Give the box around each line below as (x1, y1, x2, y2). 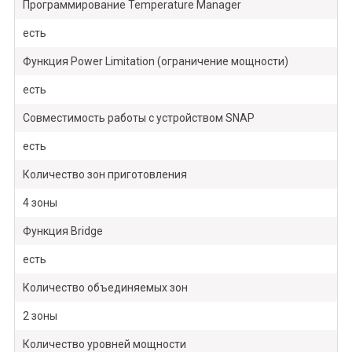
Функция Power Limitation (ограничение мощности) (22, 55, 288, 68)
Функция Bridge (22, 225, 103, 238)
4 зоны (22, 196, 57, 210)
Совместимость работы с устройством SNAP (22, 112, 255, 125)
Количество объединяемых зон (22, 281, 188, 295)
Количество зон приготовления (22, 168, 187, 181)
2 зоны (22, 310, 57, 323)
